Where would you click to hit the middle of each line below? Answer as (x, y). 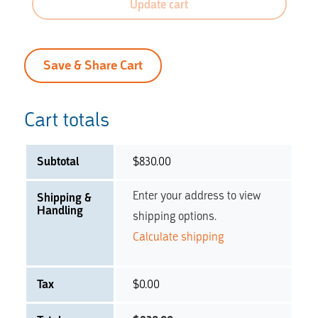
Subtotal (57, 161)
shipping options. (174, 216)
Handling (60, 210)
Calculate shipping (178, 237)
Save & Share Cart (93, 65)
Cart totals (66, 120)
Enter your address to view (196, 196)
